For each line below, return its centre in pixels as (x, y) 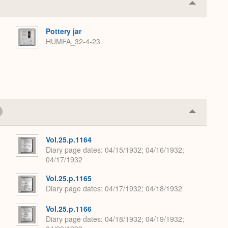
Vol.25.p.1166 (69, 208)
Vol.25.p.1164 (69, 139)
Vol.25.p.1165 (69, 178)
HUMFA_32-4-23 (73, 41)
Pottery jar (64, 31)
